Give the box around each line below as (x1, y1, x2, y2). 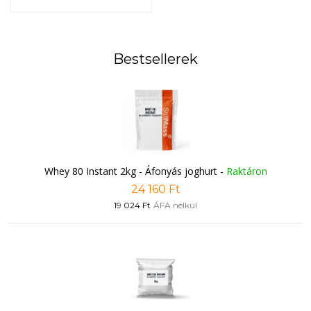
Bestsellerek (113, 51, 198, 67)
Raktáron (226, 165, 267, 178)
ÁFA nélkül (153, 200, 197, 210)
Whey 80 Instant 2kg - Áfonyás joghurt (44, 165, 217, 178)
